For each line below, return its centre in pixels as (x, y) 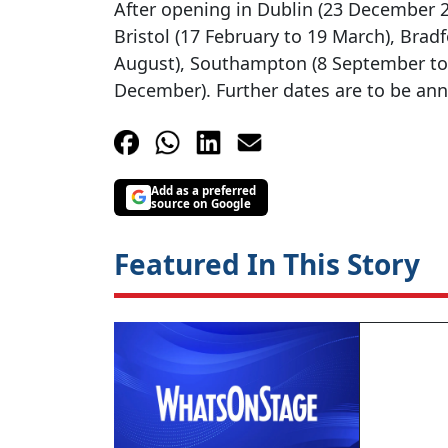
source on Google (201, 204)
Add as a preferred (203, 191)
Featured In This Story (267, 263)
